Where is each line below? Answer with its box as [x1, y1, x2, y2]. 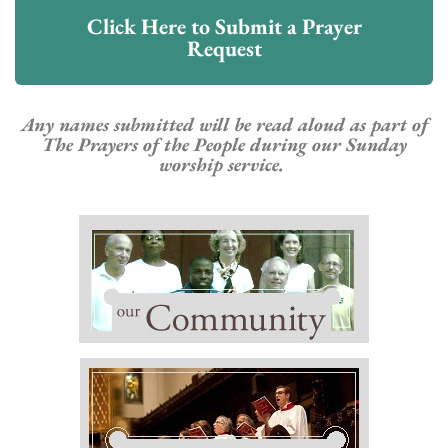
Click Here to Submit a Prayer [86, 11, 362, 41]
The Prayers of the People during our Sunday [41, 131, 407, 157]
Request [186, 33, 262, 63]
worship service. [159, 151, 284, 177]
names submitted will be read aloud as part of [53, 111, 428, 137]
